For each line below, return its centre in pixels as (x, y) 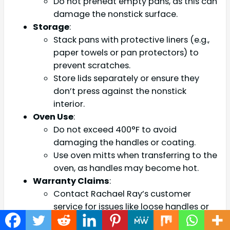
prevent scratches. (92, 65)
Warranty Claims (71, 181)
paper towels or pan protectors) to (126, 52)
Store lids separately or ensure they (126, 78)
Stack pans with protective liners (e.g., (131, 40)
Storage (51, 27)
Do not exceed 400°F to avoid (115, 129)
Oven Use (53, 117)
